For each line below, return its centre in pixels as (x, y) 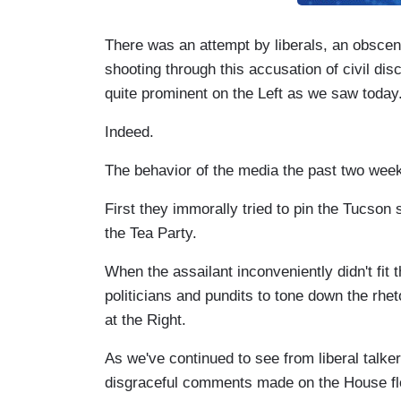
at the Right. (145, 320)
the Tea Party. (151, 233)
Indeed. (129, 132)
